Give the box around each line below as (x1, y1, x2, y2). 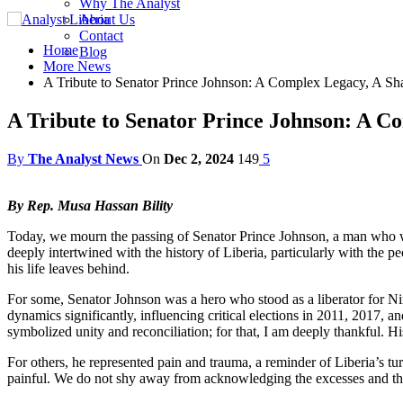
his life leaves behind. (7, 260, 130, 276)
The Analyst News (28, 150, 139, 166)
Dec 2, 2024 (164, 150, 234, 166)
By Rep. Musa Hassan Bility (7, 197, 176, 213)
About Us (79, 12, 135, 27)
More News (43, 58, 111, 74)
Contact (79, 28, 123, 43)
